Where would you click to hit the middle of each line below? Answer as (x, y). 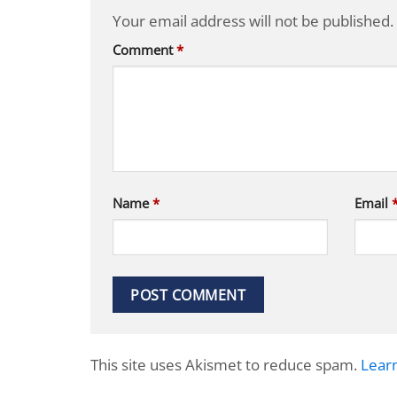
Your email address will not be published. (253, 20)
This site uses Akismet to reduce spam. (226, 364)
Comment (144, 50)
